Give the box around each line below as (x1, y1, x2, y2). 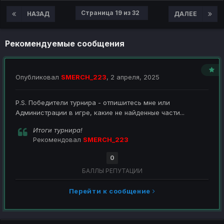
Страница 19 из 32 (81, 9, 142, 17)
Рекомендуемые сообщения (5, 38, 124, 49)
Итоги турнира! (33, 126, 82, 134)
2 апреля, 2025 (110, 73, 159, 81)
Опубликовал (15, 73, 61, 81)
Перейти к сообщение (68, 187, 152, 195)
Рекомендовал (33, 135, 83, 144)
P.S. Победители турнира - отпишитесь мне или (15, 98, 170, 107)
